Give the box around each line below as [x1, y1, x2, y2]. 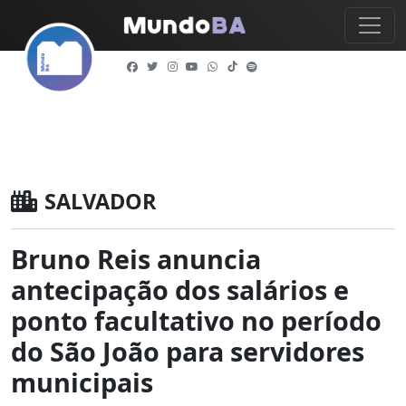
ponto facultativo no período [11, 303, 382, 338]
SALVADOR [44, 187, 156, 216]
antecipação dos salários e [11, 272, 349, 307]
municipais [11, 364, 153, 400]
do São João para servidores [11, 333, 364, 369]
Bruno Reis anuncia [11, 241, 261, 276]
